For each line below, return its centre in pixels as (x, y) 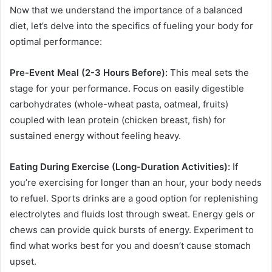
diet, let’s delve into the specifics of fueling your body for (131, 25)
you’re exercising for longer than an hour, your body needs (136, 182)
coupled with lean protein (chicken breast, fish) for (118, 120)
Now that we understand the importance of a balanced (126, 10)
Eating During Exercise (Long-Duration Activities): (120, 166)
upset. (23, 261)
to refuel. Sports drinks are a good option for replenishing (134, 198)
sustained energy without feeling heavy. (95, 135)
